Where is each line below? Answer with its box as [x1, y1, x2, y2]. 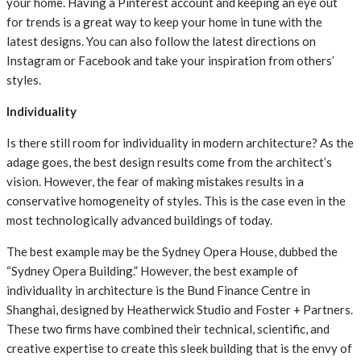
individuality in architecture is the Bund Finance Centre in [6, 283, 310, 298]
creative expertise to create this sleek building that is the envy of [6, 341, 352, 356]
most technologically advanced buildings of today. [6, 213, 272, 228]
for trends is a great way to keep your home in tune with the [6, 15, 322, 30]
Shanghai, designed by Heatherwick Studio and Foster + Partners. [6, 302, 353, 317]
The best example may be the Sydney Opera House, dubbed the [6, 244, 338, 259]
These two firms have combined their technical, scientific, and [6, 322, 330, 337]
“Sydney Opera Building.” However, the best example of [6, 263, 298, 279]
